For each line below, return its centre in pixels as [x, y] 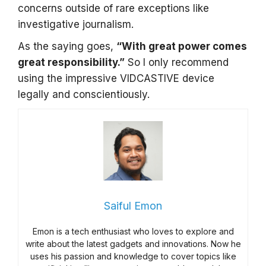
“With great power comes [182, 46]
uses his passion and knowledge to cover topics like [133, 256]
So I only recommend [177, 62]
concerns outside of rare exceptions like [113, 8]
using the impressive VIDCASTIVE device [116, 78]
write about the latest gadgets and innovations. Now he [133, 244]
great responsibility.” [71, 62]
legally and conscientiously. [84, 94]
